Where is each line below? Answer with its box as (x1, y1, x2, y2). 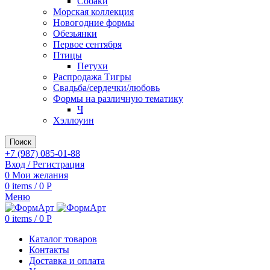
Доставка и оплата (29, 256, 105, 266)
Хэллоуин (53, 115, 94, 125)
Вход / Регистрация (5, 159, 84, 169)
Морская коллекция (53, 7, 134, 17)
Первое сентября (53, 39, 122, 49)
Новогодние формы (53, 17, 134, 28)
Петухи (77, 61, 108, 71)
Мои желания (12, 170, 68, 180)
